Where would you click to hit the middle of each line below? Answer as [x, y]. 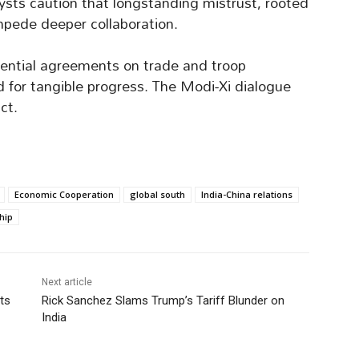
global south [157, 195]
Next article [67, 282]
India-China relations [247, 195]
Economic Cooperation [64, 195]
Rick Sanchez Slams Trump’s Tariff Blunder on [163, 301]
